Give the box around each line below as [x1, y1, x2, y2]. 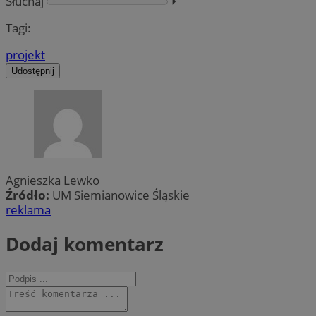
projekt [6, 46, 45, 63]
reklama [6, 202, 51, 219]
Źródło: [6, 187, 52, 204]
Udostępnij [11, 65, 54, 76]
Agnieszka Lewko [6, 172, 99, 189]
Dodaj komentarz [6, 231, 164, 257]
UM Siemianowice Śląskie [52, 187, 190, 204]
